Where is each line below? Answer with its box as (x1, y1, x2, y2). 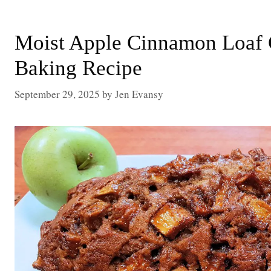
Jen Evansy (115, 87, 163, 101)
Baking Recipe (15, 56, 142, 80)
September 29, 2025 (15, 87, 100, 101)
